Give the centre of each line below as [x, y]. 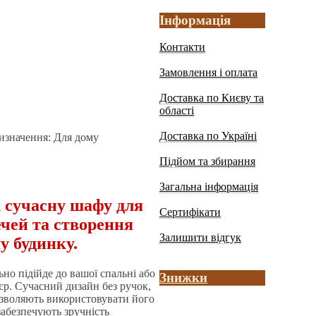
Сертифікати [190, 212]
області [177, 111]
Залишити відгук [200, 238]
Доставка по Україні [208, 136]
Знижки [183, 278]
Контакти [182, 47]
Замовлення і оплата [208, 73]
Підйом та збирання [207, 162]
